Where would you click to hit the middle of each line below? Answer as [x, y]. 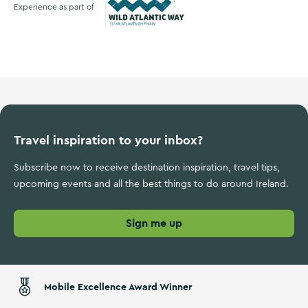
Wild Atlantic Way [152, 36]
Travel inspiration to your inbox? [108, 140]
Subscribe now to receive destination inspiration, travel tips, [147, 168]
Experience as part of [54, 7]
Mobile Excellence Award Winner [118, 287]
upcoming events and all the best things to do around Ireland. [151, 184]
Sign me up [154, 223]
